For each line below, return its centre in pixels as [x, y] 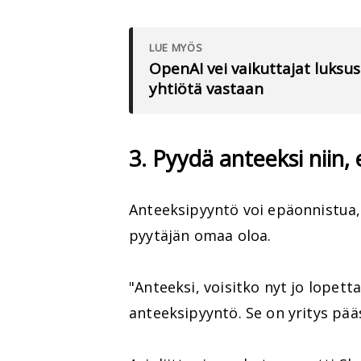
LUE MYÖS [176, 48]
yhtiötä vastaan [206, 89]
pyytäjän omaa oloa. [200, 235]
